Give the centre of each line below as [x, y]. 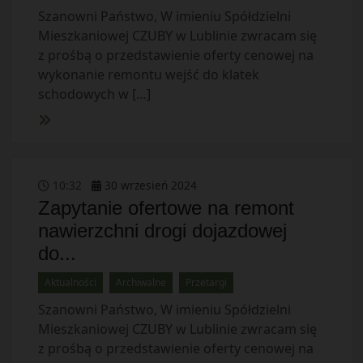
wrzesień [144, 185]
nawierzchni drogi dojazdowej [162, 231]
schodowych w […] [94, 94]
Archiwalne [141, 282]
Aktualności [70, 282]
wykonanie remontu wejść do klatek [148, 75]
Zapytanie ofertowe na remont [166, 208]
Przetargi [206, 282]
